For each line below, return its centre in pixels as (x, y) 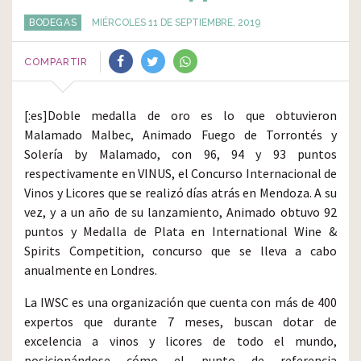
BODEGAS (53, 23)
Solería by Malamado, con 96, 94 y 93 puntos (180, 154)
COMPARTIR (56, 61)
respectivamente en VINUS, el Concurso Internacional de (180, 173)
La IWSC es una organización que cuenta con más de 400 (180, 302)
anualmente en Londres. (91, 270)
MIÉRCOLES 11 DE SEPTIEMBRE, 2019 (176, 23)
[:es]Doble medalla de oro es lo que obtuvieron (180, 115)
